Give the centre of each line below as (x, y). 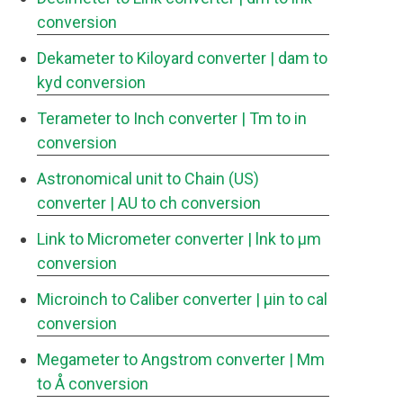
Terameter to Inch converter (137, 118)
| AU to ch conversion (185, 203)
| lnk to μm (284, 239)
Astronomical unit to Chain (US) (148, 179)
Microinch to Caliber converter (144, 299)
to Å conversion (93, 384)
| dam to (299, 58)
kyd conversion (91, 82)
